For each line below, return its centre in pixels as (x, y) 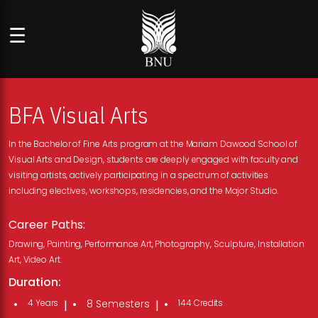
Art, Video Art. (35, 259)
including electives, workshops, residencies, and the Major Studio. (144, 191)
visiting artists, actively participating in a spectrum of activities (139, 175)
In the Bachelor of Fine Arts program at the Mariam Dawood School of (153, 144)
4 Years (43, 303)
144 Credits (201, 303)
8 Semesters (119, 304)
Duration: (35, 282)
